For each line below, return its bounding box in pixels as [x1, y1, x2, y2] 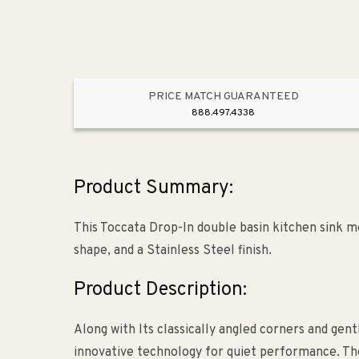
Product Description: [74, 278, 247, 303]
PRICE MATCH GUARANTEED [147, 90, 299, 104]
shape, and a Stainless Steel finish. [74, 243, 272, 260]
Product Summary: [74, 176, 233, 201]
